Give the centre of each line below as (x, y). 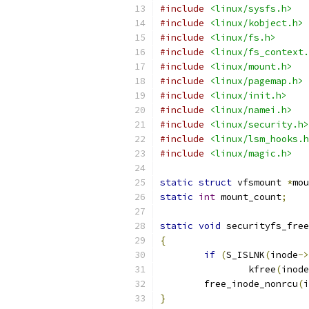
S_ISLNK (246, 255)
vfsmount (259, 182)
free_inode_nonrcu (251, 284)
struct (215, 182)
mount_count (248, 197)
